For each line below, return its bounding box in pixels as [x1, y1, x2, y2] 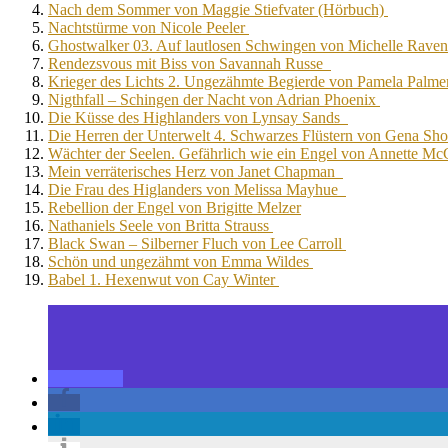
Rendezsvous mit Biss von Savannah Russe [48, 54, 331, 72]
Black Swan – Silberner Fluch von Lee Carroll [48, 234, 346, 252]
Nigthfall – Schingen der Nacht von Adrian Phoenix [48, 90, 380, 108]
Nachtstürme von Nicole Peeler [48, 18, 249, 36]
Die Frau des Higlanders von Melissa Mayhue [48, 180, 346, 198]
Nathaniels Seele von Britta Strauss [48, 216, 273, 234]
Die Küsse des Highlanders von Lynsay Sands [48, 108, 348, 126]
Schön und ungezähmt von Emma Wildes [48, 252, 313, 270]
